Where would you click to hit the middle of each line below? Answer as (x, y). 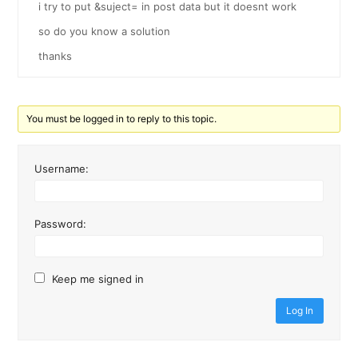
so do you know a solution (105, 31)
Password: (61, 224)
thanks (56, 56)
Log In (299, 311)
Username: (62, 169)
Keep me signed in (98, 279)
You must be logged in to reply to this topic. (122, 119)
